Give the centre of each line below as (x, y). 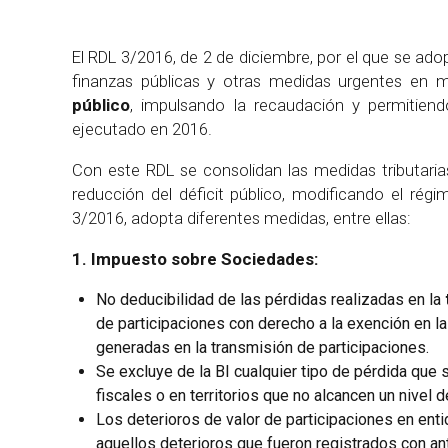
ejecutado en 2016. (142, 129)
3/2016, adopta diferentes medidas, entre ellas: (241, 218)
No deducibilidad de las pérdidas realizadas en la (270, 299)
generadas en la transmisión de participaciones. (262, 347)
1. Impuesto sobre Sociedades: (195, 258)
